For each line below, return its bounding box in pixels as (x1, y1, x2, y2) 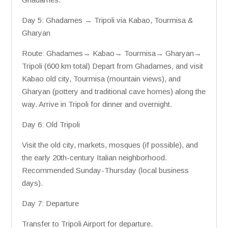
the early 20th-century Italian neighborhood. (22, 153, 167, 162)
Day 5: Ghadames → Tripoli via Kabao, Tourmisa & (22, 16, 193, 24)
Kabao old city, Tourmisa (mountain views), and (22, 74, 181, 83)
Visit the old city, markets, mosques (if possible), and (22, 140, 198, 149)
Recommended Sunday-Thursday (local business (22, 166, 189, 175)
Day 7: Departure (22, 199, 79, 208)
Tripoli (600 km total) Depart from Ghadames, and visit (22, 62, 203, 70)
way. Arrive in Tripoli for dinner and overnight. (22, 100, 172, 108)
